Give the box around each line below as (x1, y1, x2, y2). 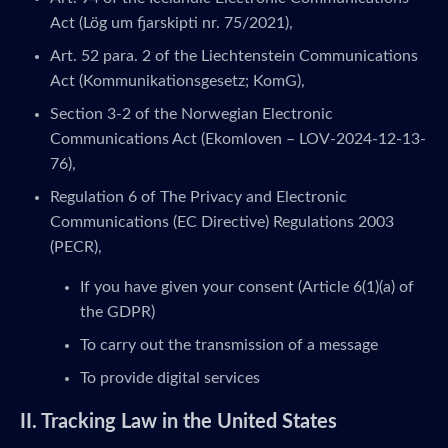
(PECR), (50, 239, 102, 255)
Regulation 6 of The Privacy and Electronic (50, 189, 347, 205)
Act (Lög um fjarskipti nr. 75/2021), (50, 15, 293, 31)
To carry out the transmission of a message (80, 337, 378, 353)
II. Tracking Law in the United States (20, 412, 337, 432)
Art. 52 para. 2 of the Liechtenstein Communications (50, 48, 418, 64)
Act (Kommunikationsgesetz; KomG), (50, 73, 305, 89)
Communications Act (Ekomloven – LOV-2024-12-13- (50, 131, 426, 147)
